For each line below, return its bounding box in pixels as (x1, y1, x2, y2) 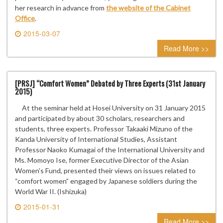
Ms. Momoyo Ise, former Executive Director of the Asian (15, 156, 189, 165)
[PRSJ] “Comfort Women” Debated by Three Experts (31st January (15, 78, 205, 89)
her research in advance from (15, 3, 106, 12)
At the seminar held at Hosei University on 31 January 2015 (15, 104, 206, 112)
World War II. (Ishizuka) (15, 187, 87, 196)
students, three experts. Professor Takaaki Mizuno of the (15, 124, 193, 133)
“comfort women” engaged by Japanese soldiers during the (15, 177, 197, 186)
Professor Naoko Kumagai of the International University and (15, 145, 205, 154)
